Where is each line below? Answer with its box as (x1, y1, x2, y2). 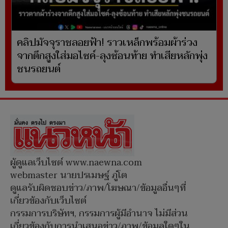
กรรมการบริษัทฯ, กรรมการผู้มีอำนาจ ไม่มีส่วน (10, 206, 188, 222)
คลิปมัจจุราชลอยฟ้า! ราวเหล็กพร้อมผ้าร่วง (17, 34, 197, 52)
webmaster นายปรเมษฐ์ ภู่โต (10, 167, 127, 184)
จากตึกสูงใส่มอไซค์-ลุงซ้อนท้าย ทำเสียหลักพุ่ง (17, 47, 208, 65)
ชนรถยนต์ (17, 61, 61, 78)
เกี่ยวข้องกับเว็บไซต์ (10, 193, 87, 209)
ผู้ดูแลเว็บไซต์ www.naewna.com (10, 155, 142, 171)
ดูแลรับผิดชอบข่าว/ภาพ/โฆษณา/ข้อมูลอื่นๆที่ (10, 180, 186, 196)
